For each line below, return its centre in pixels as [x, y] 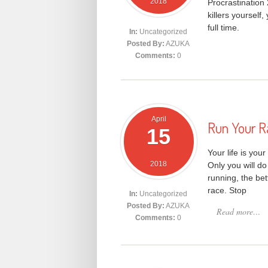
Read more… [238, 211]
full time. [223, 28]
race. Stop [227, 190]
